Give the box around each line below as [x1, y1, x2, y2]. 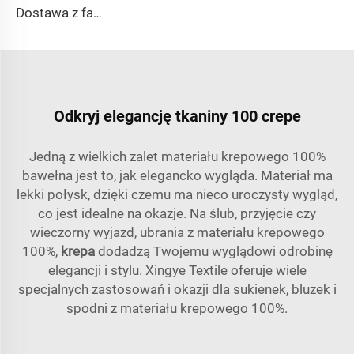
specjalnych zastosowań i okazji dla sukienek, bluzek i [17, 281, 337, 297]
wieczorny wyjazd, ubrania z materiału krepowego [29, 224, 325, 240]
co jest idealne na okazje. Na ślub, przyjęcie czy [38, 205, 316, 221]
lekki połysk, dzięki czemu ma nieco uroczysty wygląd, [17, 186, 337, 202]
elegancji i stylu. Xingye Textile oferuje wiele [47, 262, 307, 278]
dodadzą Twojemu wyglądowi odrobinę [97, 243, 333, 259]
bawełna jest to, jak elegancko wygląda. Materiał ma [21, 167, 333, 183]
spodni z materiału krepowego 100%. [66, 299, 288, 316]
